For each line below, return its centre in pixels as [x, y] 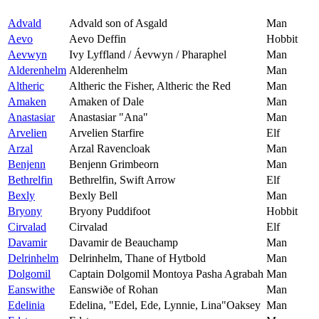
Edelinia [26, 305]
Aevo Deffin [98, 39]
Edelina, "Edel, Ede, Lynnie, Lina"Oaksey [165, 305]
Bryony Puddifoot [110, 211]
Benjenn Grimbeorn [114, 164]
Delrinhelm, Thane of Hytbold [137, 258]
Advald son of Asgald [118, 23]
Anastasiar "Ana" [109, 117]
